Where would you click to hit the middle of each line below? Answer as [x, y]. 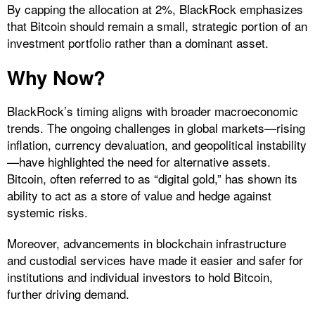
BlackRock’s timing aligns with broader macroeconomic [153, 110]
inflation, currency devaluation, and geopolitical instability [157, 144]
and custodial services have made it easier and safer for [155, 259]
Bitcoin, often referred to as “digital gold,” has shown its [152, 178]
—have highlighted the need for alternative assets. [139, 161]
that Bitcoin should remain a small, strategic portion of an [157, 25]
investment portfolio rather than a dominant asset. [138, 42]
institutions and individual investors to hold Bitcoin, [140, 276]
